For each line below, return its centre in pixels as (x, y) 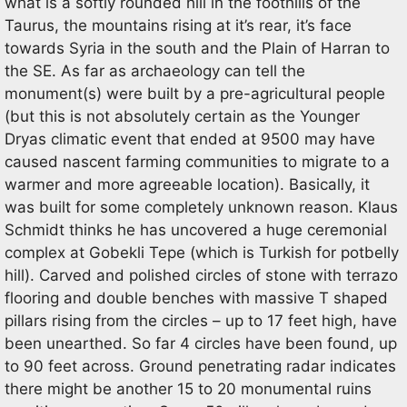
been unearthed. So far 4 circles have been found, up (201, 343)
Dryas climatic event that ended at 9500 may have (190, 139)
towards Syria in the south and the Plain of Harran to (197, 48)
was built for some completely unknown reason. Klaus (201, 207)
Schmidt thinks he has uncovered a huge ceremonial (196, 230)
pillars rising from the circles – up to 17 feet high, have (201, 321)
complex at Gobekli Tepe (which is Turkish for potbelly (202, 253)
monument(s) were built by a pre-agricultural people (195, 94)
